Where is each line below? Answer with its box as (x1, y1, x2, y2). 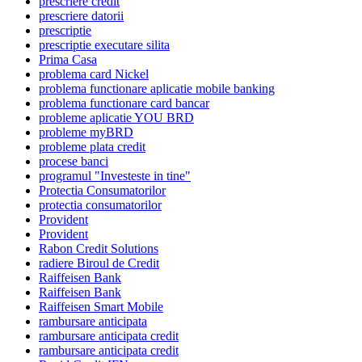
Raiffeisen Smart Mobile (39, 300, 163, 314)
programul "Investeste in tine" (39, 169, 191, 183)
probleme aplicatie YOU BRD (39, 111, 194, 125)
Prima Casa (39, 53, 97, 67)
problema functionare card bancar (39, 96, 209, 111)
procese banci (39, 154, 108, 169)
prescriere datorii (39, 9, 124, 23)
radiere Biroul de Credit (39, 256, 159, 271)
